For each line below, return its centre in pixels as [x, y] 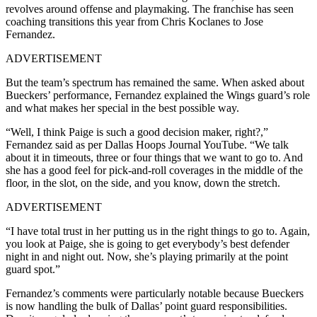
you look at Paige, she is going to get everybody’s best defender [148, 244]
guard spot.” [33, 270]
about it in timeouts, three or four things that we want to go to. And [154, 158]
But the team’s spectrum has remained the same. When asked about [155, 83]
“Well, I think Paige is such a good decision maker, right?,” [137, 132]
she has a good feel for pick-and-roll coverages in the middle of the [154, 171]
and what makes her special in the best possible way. [122, 108]
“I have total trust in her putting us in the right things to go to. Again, [158, 231]
